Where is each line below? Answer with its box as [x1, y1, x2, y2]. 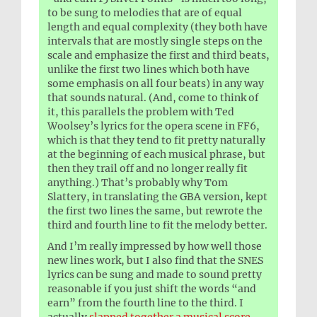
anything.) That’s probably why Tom [47, 176, 228, 190]
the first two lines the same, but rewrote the [47, 204, 263, 218]
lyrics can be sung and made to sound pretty [47, 268, 262, 282]
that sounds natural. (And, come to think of [47, 91, 259, 105]
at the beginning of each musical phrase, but [47, 148, 265, 161]
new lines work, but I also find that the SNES [47, 254, 263, 267]
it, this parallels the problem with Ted [47, 105, 234, 119]
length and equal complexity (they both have [47, 21, 267, 34]
